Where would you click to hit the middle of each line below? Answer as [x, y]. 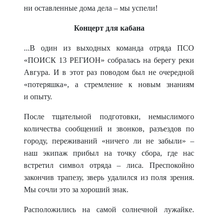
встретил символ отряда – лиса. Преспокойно [109, 165]
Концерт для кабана [109, 28]
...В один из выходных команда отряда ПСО [109, 48]
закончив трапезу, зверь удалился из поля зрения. [109, 177]
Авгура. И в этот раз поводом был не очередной [109, 72]
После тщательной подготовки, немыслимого [109, 117]
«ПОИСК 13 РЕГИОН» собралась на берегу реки [109, 60]
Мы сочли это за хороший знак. [76, 190]
